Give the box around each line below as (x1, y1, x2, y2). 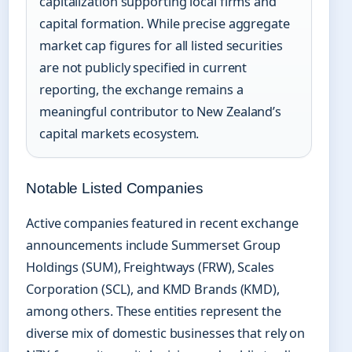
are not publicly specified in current (39, 59, 247, 77)
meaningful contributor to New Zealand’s (39, 103, 282, 121)
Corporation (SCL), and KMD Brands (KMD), (26, 280, 280, 299)
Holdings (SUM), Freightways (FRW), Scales (26, 258, 274, 277)
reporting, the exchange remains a (39, 81, 244, 99)
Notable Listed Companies (26, 180, 203, 197)
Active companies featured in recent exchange (26, 214, 299, 233)
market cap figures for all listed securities (39, 37, 283, 55)
